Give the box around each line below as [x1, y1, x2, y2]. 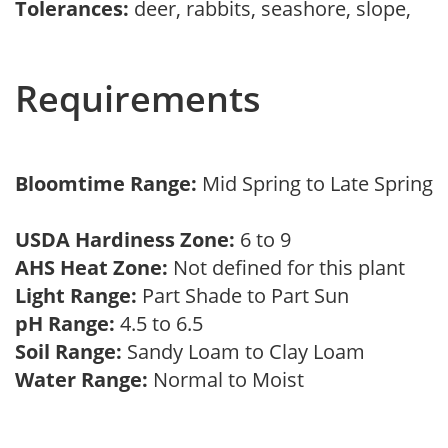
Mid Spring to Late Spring [202, 170, 433, 197]
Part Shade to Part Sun [137, 282, 359, 309]
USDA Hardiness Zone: [15, 226, 235, 253]
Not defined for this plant [168, 254, 415, 281]
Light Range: [15, 282, 137, 309]
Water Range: [15, 366, 148, 393]
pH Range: [15, 310, 115, 337]
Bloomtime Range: [15, 170, 202, 197]
